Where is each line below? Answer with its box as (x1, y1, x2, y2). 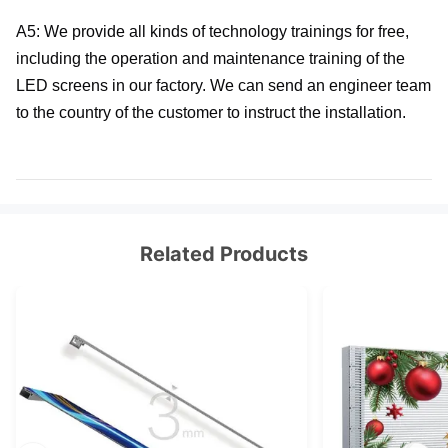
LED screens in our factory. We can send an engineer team (16, 77, 431, 95)
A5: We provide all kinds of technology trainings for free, (16, 23, 409, 41)
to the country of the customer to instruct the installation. (16, 104, 406, 122)
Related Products (140, 242, 308, 267)
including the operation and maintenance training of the (16, 50, 405, 68)
